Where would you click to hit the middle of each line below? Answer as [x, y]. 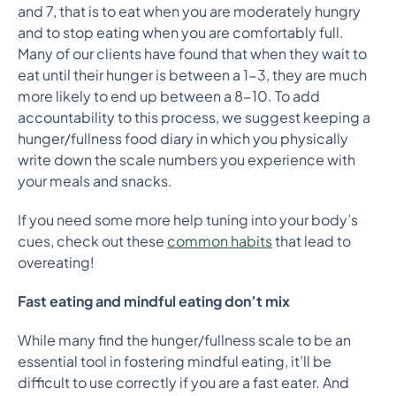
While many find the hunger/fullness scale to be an [184, 340]
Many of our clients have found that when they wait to [192, 53]
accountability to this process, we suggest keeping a [194, 117]
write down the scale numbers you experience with [187, 160]
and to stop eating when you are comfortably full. [181, 32]
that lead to [312, 241]
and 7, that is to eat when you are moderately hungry [189, 11]
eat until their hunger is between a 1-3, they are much [192, 75]
